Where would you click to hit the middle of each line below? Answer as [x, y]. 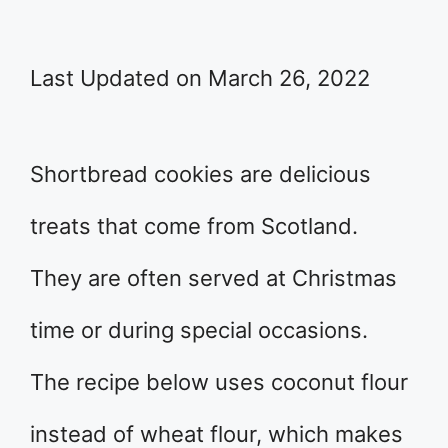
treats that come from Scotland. [194, 226]
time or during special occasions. [199, 330]
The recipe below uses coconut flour [219, 382]
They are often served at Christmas [213, 278]
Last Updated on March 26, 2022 [200, 78]
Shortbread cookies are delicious [200, 174]
